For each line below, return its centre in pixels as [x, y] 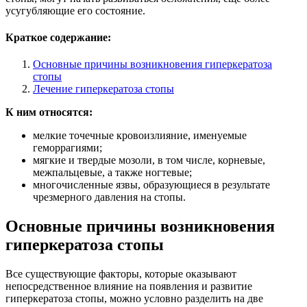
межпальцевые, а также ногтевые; [112, 173]
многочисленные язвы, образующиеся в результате [151, 185]
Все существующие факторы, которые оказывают [121, 274]
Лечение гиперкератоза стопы [103, 89]
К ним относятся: [49, 112]
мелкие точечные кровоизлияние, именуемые [140, 136]
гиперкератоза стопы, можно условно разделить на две [134, 299]
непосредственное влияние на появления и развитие [129, 286]
